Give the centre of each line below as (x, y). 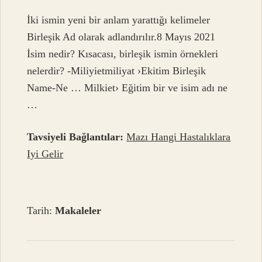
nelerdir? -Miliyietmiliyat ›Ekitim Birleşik (117, 71)
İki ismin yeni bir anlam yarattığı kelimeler (119, 20)
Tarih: (41, 211)
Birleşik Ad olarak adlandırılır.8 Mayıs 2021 (121, 37)
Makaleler (78, 211)
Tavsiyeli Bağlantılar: (75, 137)
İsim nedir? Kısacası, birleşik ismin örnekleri (123, 54)
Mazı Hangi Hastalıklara (179, 137)
